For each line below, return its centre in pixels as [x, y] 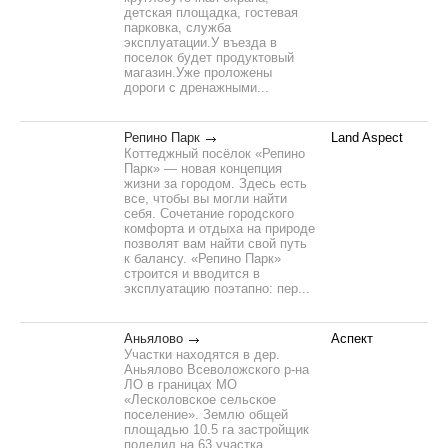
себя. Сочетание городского [209, 213]
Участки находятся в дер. [202, 354]
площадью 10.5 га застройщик [216, 429]
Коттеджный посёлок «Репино [214, 153]
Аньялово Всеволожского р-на [216, 369]
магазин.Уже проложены [198, 72]
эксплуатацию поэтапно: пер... [217, 288]
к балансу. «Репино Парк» [202, 258]
